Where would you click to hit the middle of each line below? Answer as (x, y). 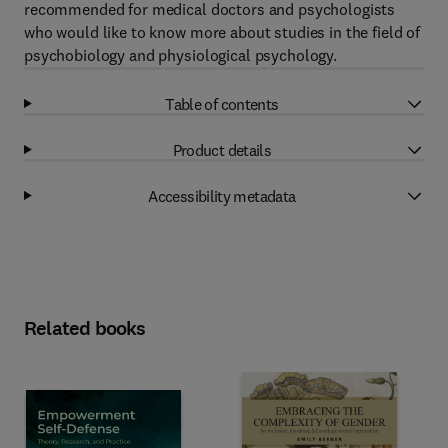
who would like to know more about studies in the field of (222, 32)
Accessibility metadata (222, 195)
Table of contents (222, 103)
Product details (222, 149)
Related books (85, 328)
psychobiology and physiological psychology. (180, 55)
